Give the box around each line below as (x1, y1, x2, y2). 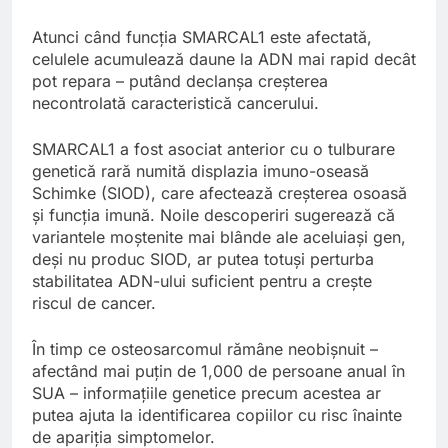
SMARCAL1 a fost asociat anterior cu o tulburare (32, 139, 395, 160)
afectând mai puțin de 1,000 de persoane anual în (32, 361, 405, 382)
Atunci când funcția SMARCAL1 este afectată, (32, 27, 372, 48)
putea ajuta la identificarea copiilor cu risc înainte (32, 405, 402, 426)
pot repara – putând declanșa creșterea (32, 71, 328, 92)
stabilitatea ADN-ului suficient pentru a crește (32, 271, 372, 292)
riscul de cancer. (32, 293, 156, 314)
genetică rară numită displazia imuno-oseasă (32, 161, 369, 182)
